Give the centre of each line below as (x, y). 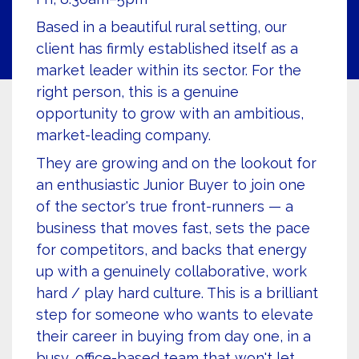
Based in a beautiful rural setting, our (161, 27)
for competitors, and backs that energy (171, 250)
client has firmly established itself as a (167, 48)
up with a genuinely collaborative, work (171, 271)
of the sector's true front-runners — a (165, 206)
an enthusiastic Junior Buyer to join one (171, 185)
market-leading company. (123, 135)
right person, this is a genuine (137, 92)
